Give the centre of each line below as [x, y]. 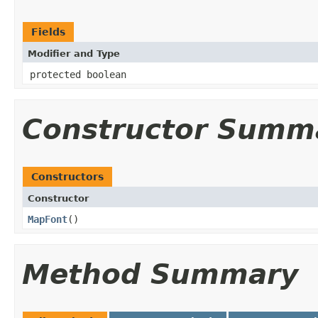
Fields [48, 32]
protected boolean [78, 75]
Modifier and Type [74, 54]
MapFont [48, 219]
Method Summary [160, 274]
